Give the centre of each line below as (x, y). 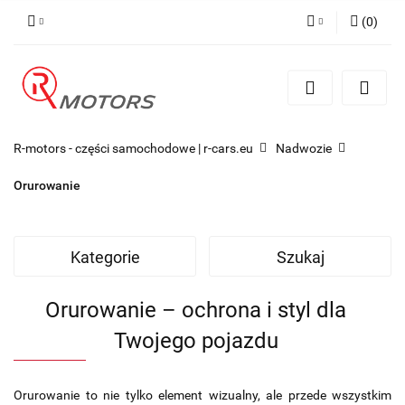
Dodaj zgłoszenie (275, 123)
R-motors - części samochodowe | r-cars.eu (133, 148)
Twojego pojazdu (196, 340)
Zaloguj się (293, 71)
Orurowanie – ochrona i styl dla (196, 310)
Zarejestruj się (284, 97)
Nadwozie (304, 148)
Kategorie (105, 257)
